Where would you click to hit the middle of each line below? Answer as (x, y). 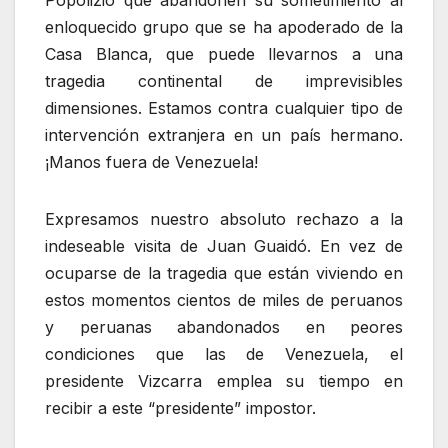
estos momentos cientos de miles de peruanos (224, 299)
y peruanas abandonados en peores (224, 326)
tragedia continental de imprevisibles (224, 80)
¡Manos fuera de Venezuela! (151, 161)
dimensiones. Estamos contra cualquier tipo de (224, 107)
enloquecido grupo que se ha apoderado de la (224, 26)
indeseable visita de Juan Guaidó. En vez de (224, 245)
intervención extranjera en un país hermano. (224, 134)
